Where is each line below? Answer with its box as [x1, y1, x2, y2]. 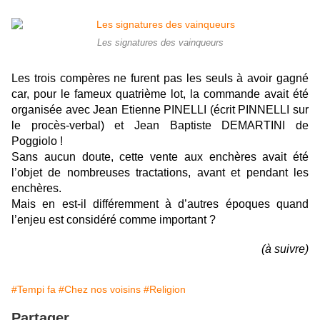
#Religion [144, 283, 186, 295]
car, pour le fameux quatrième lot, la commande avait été [11, 87, 309, 100]
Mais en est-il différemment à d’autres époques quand [11, 197, 309, 210]
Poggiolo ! [11, 134, 63, 147]
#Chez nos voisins [59, 283, 141, 295]
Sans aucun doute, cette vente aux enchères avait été [11, 150, 309, 163]
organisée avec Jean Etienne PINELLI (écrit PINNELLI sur [11, 103, 309, 116]
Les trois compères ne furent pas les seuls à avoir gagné [11, 71, 309, 84]
